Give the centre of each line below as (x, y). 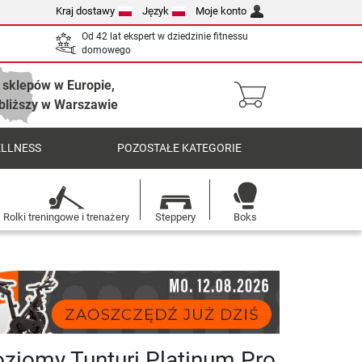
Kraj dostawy (86, 11)
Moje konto (221, 11)
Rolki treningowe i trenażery (66, 217)
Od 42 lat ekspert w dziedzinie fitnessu (165, 36)
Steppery (175, 217)
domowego (106, 50)
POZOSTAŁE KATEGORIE (180, 148)
